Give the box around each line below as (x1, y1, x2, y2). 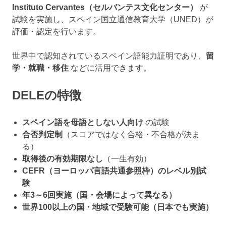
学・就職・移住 (12, 64, 69, 73)
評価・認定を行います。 (12, 27, 101, 36)
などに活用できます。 (69, 64, 151, 73)
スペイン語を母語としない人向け (22, 118, 143, 127)
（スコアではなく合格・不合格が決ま (63, 130, 200, 139)
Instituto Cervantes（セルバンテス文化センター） (12, 3, 198, 12)
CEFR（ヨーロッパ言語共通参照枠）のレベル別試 (22, 166, 206, 176)
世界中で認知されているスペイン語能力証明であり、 (12, 51, 206, 61)
